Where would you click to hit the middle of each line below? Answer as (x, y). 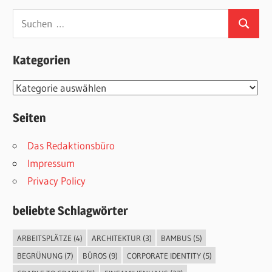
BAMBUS (176, 238)
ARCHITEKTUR (116, 238)
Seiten (30, 117)
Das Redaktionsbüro (71, 145)
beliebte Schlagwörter (71, 211)
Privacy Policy (57, 180)
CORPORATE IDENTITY (164, 255)
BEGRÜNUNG (39, 255)
